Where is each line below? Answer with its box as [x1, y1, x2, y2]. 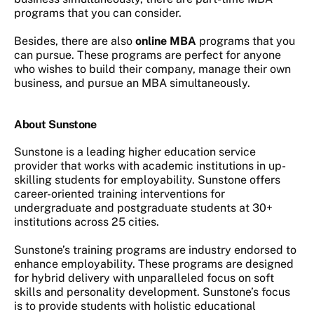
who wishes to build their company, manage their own [14, 62, 291, 76]
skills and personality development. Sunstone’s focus [14, 285, 290, 299]
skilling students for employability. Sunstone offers [14, 173, 280, 187]
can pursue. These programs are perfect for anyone [14, 48, 281, 62]
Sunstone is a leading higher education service [14, 145, 256, 159]
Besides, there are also [14, 34, 135, 48]
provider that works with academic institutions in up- [14, 159, 286, 173]
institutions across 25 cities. [14, 215, 159, 229]
